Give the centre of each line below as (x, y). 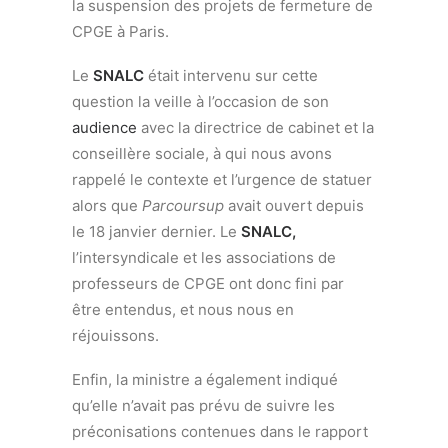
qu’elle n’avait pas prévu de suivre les (203, 405)
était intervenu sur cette (231, 75)
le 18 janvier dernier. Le (156, 231)
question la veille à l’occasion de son (200, 101)
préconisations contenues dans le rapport (220, 431)
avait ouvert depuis (294, 205)
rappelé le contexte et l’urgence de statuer (222, 179)
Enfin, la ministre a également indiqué (205, 379)
